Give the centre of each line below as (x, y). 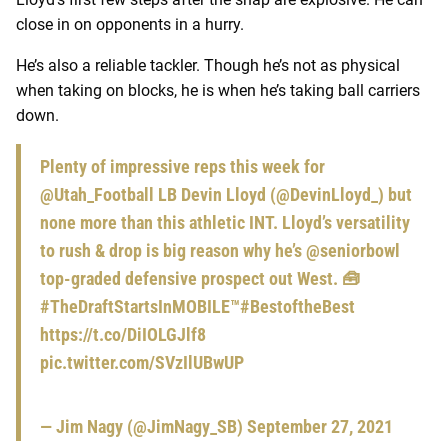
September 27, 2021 (320, 427)
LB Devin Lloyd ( (215, 195)
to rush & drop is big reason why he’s (173, 251)
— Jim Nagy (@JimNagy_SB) (143, 427)
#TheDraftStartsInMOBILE (135, 307)
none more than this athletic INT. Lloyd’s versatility (225, 223)
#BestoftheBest (297, 307)
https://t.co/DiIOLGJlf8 (123, 335)
